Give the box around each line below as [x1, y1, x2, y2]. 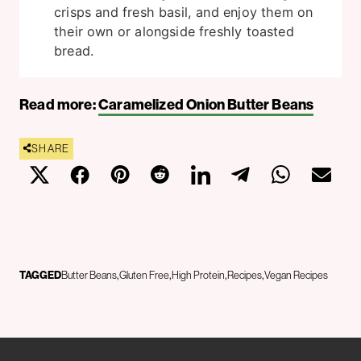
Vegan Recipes [264, 268, 328, 281]
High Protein [172, 268, 225, 281]
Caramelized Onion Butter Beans [98, 94, 314, 114]
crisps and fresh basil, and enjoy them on [54, 3, 313, 20]
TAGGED [19, 268, 61, 281]
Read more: [19, 94, 98, 114]
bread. [54, 42, 94, 59]
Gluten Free [119, 268, 169, 281]
